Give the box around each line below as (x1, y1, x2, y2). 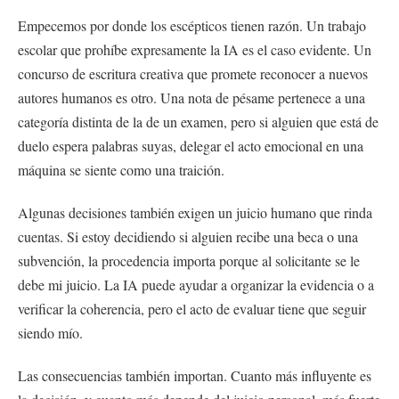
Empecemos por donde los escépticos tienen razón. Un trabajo (18, 15, 366, 35)
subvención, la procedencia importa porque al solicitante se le (18, 250, 360, 270)
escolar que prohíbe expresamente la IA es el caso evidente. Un (18, 39, 371, 59)
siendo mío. (18, 322, 83, 342)
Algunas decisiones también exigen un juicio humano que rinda (18, 202, 372, 222)
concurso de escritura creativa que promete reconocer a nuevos (18, 63, 368, 83)
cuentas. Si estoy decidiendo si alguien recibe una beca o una (18, 226, 358, 246)
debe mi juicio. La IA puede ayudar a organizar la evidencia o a (18, 274, 374, 294)
